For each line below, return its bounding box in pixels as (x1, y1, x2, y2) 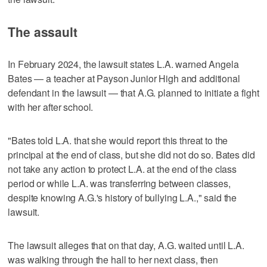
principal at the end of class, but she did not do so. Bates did (8, 147, 255, 162)
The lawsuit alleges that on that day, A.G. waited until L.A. (8, 238, 244, 252)
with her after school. (8, 100, 94, 114)
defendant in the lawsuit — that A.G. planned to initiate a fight (8, 85, 259, 100)
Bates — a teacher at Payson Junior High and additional (8, 71, 240, 85)
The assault (8, 22, 77, 41)
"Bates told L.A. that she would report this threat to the (8, 133, 228, 147)
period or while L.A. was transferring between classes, (8, 176, 231, 190)
